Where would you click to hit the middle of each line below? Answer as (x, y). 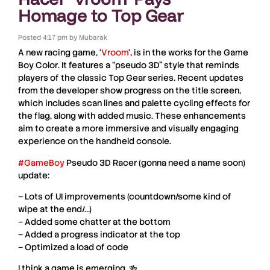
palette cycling (173, 103)
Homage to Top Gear (101, 16)
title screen (215, 91)
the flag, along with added (72, 116)
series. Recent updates (195, 78)
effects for (227, 103)
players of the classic (63, 78)
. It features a (85, 65)
